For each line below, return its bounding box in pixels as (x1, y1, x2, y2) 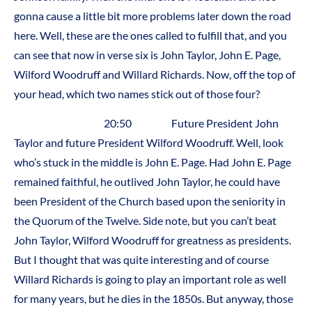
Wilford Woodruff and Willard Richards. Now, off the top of (14, 68, 295, 81)
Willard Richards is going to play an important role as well (14, 272, 286, 286)
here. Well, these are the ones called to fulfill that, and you (14, 29, 287, 42)
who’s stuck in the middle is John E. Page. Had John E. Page (14, 155, 291, 169)
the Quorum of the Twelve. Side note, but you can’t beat (14, 214, 276, 228)
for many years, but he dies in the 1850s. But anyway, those (14, 292, 293, 306)
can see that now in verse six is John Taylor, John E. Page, (14, 48, 281, 62)
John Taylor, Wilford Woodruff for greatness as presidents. (14, 233, 291, 247)
